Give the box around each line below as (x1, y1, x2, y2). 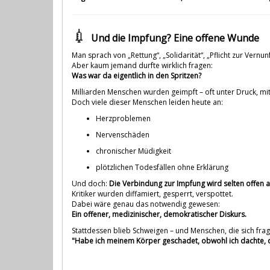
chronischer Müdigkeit (96, 145, 171, 156)
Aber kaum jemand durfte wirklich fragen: (72, 60, 213, 71)
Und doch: (72, 178, 109, 189)
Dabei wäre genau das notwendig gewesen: (72, 198, 220, 209)
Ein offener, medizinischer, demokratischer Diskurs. (72, 209, 246, 219)
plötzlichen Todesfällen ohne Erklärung (96, 162, 228, 172)
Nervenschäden (96, 129, 149, 140)
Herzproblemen (96, 113, 151, 124)
